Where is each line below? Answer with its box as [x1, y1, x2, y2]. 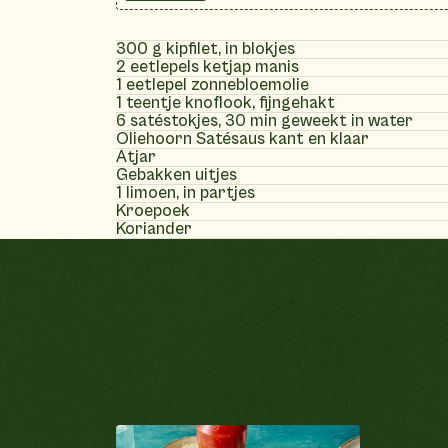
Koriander [115, 218, 192, 239]
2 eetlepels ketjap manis [115, 56, 299, 77]
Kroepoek [115, 200, 190, 221]
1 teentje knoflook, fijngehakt [115, 92, 335, 113]
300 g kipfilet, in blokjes [115, 38, 295, 59]
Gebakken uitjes [115, 164, 237, 185]
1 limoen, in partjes [115, 182, 255, 203]
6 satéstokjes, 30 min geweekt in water [115, 110, 413, 131]
